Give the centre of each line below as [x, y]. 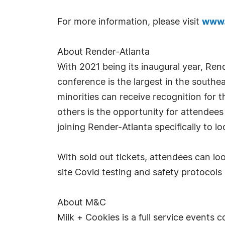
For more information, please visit [130, 22]
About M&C [82, 203]
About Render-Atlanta [103, 52]
